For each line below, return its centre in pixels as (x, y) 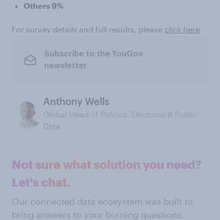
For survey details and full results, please (88, 29)
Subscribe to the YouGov (93, 54)
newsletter (65, 66)
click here (182, 29)
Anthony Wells (76, 101)
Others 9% (43, 6)
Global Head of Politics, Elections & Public (120, 114)
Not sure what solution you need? (107, 164)
